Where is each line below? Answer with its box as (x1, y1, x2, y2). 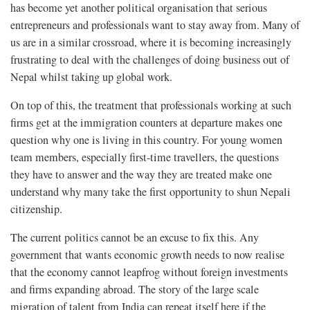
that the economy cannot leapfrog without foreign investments (10, 264, 288, 280)
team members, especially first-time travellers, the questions (10, 149, 279, 165)
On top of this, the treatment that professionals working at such (10, 98, 291, 113)
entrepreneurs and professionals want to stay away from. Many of (10, 17, 300, 33)
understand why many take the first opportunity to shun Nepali (10, 184, 291, 200)
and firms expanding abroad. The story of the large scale (10, 282, 259, 298)
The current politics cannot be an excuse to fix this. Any (10, 230, 259, 246)
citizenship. (10, 201, 62, 217)
